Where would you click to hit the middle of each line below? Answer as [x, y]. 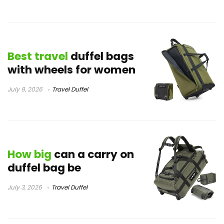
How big [29, 154]
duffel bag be [44, 168]
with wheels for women [71, 70]
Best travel [38, 56]
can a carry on [93, 154]
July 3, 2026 [25, 187]
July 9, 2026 [25, 89]
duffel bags [101, 56]
